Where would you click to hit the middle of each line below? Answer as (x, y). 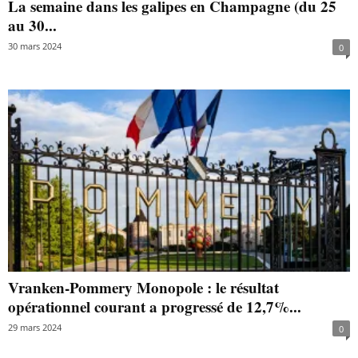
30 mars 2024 (35, 46)
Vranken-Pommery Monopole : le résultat (143, 287)
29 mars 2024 (35, 327)
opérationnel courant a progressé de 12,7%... (155, 306)
